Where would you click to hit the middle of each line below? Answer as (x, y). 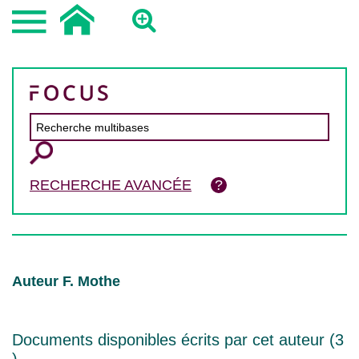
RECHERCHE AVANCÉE (111, 185)
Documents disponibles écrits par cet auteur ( (173, 340)
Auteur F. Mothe (66, 281)
